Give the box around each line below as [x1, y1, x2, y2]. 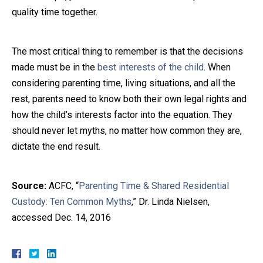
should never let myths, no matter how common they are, [12, 124, 242, 136]
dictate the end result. [12, 140, 100, 152]
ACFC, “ [46, 180, 79, 191]
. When [204, 61, 231, 73]
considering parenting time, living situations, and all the [12, 77, 235, 89]
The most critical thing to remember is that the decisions [12, 45, 243, 57]
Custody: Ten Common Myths [12, 195, 131, 207]
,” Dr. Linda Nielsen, [131, 195, 210, 207]
